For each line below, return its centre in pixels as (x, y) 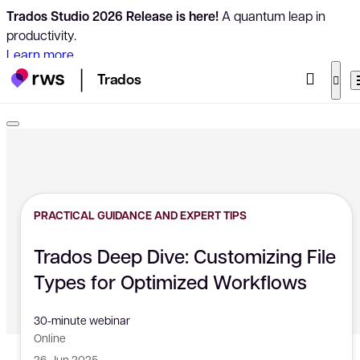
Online (50, 337)
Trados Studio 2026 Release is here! (112, 16)
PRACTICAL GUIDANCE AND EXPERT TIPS (140, 215)
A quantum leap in (272, 16)
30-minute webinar (82, 320)
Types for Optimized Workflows (170, 282)
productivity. (41, 35)
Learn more (40, 54)
